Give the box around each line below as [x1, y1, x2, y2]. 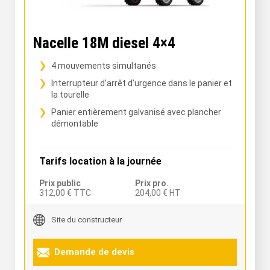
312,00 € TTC [39, 188, 91, 198]
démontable [51, 119, 98, 128]
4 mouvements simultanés [51, 61, 156, 71]
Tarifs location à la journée [39, 155, 162, 167]
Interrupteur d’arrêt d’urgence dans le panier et [51, 78, 232, 88]
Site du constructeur [51, 215, 122, 224]
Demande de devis [54, 246, 134, 257]
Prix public [39, 178, 81, 188]
